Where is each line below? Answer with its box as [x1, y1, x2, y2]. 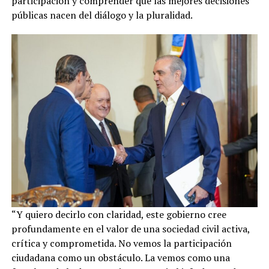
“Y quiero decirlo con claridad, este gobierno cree [11, 207, 226, 221]
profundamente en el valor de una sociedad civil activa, [11, 222, 250, 235]
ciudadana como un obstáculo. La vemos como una [11, 250, 230, 264]
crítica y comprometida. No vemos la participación [11, 236, 232, 250]
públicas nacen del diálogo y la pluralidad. [11, 8, 193, 22]
